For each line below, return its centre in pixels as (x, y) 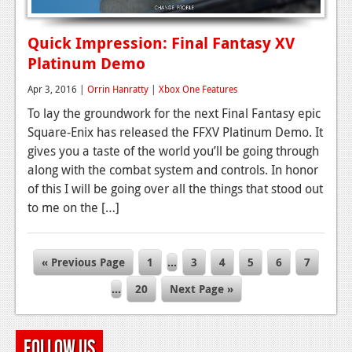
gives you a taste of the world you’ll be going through (173, 151)
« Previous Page (83, 262)
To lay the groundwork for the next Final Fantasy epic (174, 114)
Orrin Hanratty (118, 89)
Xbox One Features (198, 89)
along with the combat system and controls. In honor (173, 170)
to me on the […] (73, 208)
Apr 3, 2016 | (57, 89)
